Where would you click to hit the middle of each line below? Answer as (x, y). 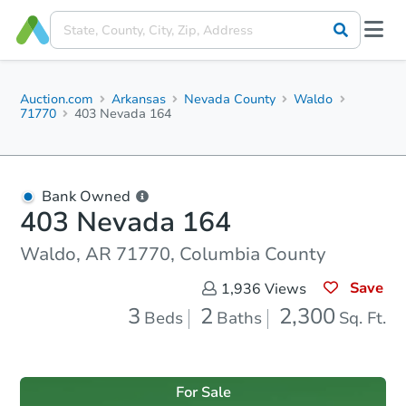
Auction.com (57, 99)
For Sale (203, 392)
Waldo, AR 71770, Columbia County (173, 254)
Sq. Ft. (362, 318)
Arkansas (139, 99)
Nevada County (230, 99)
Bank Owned (86, 197)
